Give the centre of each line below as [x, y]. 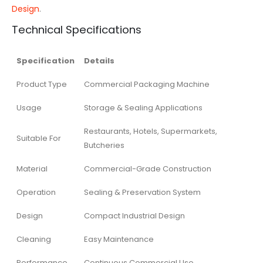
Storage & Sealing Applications [143, 107]
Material [32, 168]
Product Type [42, 84]
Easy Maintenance [119, 239]
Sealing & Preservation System [142, 192]
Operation [36, 192]
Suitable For [39, 138]
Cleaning [34, 239]
